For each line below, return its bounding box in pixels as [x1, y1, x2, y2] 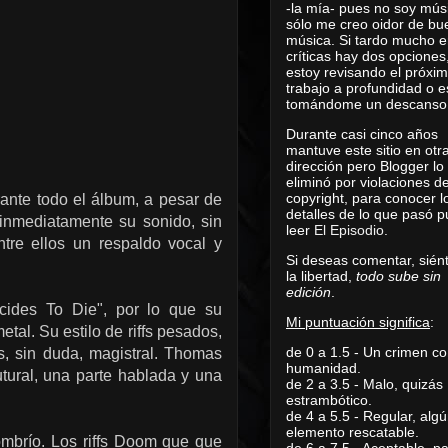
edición [286, 283, 331, 300]
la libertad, [286, 267, 356, 284]
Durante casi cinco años [286, 125, 438, 142]
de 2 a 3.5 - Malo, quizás [286, 375, 443, 392]
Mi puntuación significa [286, 313, 430, 330]
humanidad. [286, 359, 361, 376]
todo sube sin [356, 267, 441, 284]
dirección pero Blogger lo [286, 157, 444, 174]
